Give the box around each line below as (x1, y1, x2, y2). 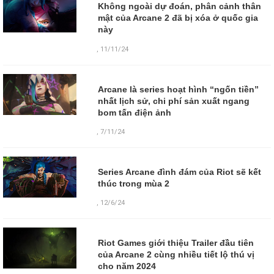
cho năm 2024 (97, 261, 156, 272)
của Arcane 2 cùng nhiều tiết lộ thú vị (97, 250, 254, 260)
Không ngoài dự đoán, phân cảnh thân (97, 1, 261, 12)
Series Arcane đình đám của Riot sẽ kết (97, 166, 261, 177)
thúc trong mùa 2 (97, 178, 169, 188)
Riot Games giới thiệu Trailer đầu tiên (97, 238, 254, 248)
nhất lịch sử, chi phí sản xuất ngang (97, 95, 250, 106)
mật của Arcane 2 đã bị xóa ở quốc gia (97, 13, 258, 23)
